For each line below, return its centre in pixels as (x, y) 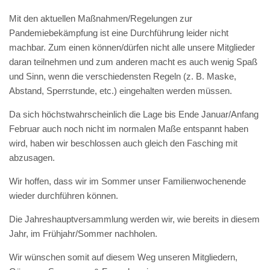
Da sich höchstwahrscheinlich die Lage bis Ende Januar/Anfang (134, 115)
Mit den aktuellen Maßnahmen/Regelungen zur (101, 19)
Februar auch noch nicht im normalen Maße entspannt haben (129, 129)
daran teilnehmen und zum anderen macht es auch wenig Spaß (133, 62)
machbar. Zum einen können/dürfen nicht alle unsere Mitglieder (132, 48)
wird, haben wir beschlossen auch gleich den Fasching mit (123, 143)
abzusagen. (32, 158)
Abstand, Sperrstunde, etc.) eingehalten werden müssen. (121, 91)
